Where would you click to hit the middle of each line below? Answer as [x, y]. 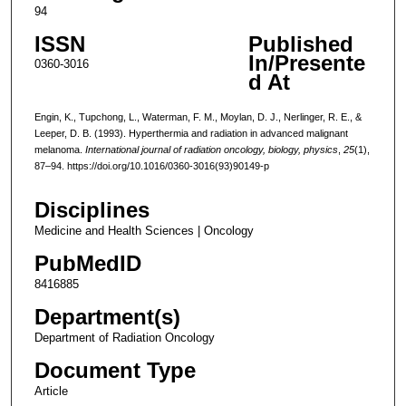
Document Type [115, 371]
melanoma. [59, 149]
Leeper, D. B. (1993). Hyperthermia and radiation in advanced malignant [191, 133]
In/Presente [306, 63]
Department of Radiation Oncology [124, 338]
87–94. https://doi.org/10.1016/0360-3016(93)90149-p [151, 165]
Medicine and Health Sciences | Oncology [144, 231]
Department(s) [107, 317]
